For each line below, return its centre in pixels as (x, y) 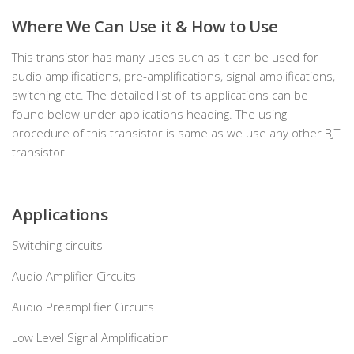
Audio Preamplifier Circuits (83, 307)
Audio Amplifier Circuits (74, 276)
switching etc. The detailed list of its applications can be (160, 95)
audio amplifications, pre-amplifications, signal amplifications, (173, 76)
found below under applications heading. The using (149, 114)
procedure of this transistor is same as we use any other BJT (176, 133)
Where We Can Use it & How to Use (145, 26)
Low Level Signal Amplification (90, 338)
